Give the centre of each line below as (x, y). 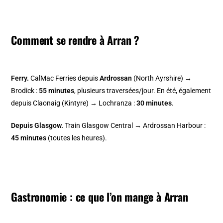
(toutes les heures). (77, 138)
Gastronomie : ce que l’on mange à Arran (100, 197)
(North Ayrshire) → (162, 78)
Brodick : (25, 91)
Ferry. (20, 78)
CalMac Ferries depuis (64, 78)
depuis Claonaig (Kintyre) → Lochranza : (74, 103)
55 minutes (57, 91)
